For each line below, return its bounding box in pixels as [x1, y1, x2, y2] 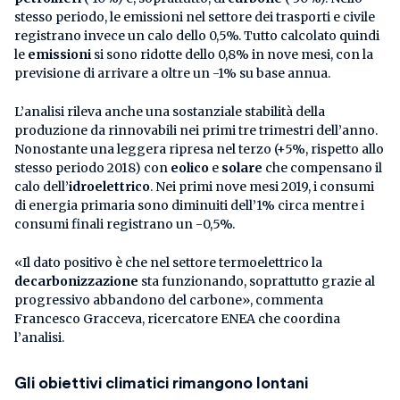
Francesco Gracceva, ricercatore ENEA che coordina [14, 311, 340, 328]
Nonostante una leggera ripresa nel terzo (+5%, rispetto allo [14, 141, 384, 158]
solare [221, 160, 262, 177]
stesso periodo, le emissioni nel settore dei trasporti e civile [14, 9, 375, 26]
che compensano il [262, 160, 382, 177]
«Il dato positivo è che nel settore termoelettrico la [14, 254, 322, 271]
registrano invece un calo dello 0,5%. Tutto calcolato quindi [14, 28, 379, 45]
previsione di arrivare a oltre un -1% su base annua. [14, 65, 330, 82]
